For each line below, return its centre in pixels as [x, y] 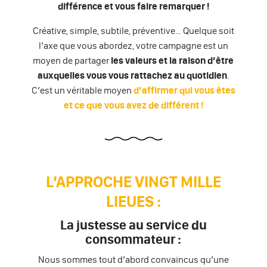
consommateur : [133, 239]
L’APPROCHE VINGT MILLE [133, 182]
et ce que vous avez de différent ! [133, 105]
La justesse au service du [133, 225]
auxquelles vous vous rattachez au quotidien [132, 75]
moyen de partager [71, 60]
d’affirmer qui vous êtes [184, 90]
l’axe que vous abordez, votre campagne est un [133, 46]
